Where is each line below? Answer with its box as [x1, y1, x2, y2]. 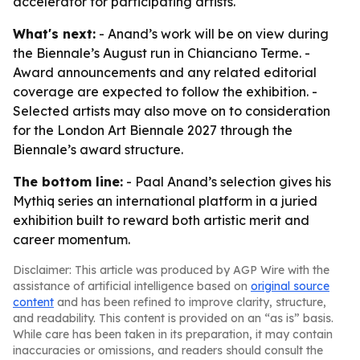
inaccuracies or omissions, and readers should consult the [13, 343, 323, 358]
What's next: [13, 26, 96, 42]
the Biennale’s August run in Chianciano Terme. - [13, 45, 310, 61]
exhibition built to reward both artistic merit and [13, 212, 309, 228]
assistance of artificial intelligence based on [13, 279, 251, 293]
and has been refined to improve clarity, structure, [54, 295, 326, 309]
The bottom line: [13, 174, 123, 190]
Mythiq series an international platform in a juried [13, 193, 317, 209]
